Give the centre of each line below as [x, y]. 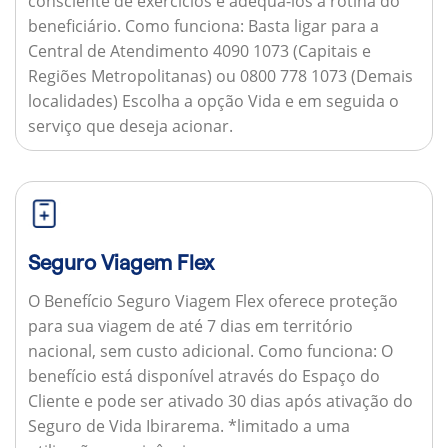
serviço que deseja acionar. [130, 125]
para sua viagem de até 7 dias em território [190, 326]
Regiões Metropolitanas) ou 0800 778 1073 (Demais [220, 75]
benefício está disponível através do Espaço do [203, 376]
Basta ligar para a [311, 25]
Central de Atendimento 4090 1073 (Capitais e [199, 50]
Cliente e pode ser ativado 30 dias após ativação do [220, 401]
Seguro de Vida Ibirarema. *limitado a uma [188, 426]
